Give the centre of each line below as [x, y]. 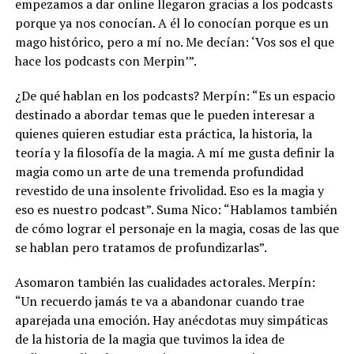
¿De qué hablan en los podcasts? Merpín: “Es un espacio [175, 95]
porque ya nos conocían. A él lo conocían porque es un [171, 23]
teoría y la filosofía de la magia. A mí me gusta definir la [174, 152]
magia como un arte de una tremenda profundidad [159, 171]
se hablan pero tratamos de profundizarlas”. [141, 247]
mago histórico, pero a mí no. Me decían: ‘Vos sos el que [174, 41]
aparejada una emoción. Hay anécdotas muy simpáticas [171, 320]
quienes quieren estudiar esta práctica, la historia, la [163, 133]
